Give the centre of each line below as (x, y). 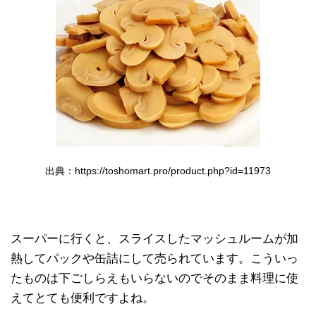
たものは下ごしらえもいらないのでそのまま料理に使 (154, 278)
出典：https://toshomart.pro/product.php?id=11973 (158, 171)
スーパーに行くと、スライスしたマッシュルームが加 (154, 238)
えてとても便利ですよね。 (83, 298)
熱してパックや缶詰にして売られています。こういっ (154, 258)
